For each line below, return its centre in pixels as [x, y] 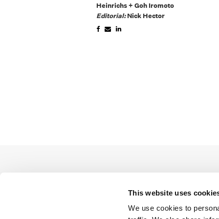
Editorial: [112, 16]
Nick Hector [146, 16]
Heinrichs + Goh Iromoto [135, 5]
